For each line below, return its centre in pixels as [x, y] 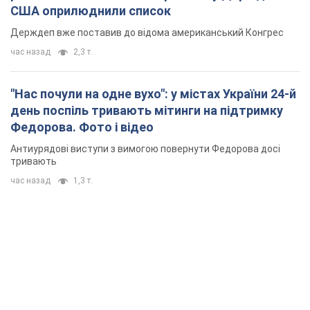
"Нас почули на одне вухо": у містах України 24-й [153, 94]
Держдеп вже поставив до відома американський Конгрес [147, 33]
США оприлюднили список [91, 11]
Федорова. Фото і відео [82, 127]
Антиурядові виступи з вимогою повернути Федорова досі [145, 149]
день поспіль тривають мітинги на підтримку [147, 111]
